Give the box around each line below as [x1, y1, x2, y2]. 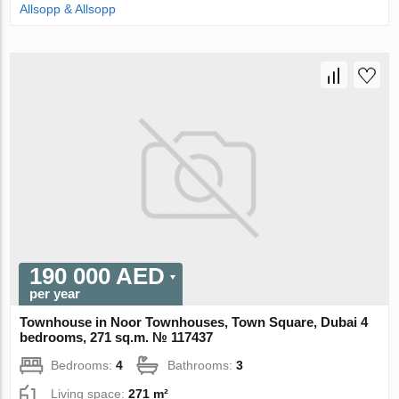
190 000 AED [29, 262, 166, 289]
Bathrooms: [167, 357, 237, 372]
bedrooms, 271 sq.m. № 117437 [20, 329, 214, 345]
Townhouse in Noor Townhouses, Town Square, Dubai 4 [20, 313, 369, 330]
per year [29, 285, 81, 301]
